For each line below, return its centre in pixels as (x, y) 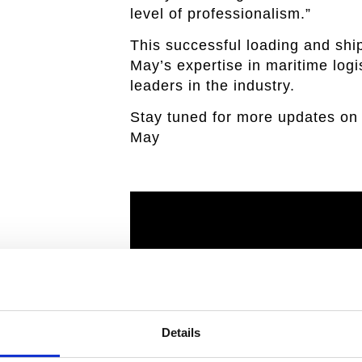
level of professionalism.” (220, 13)
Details (181, 333)
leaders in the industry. (212, 85)
